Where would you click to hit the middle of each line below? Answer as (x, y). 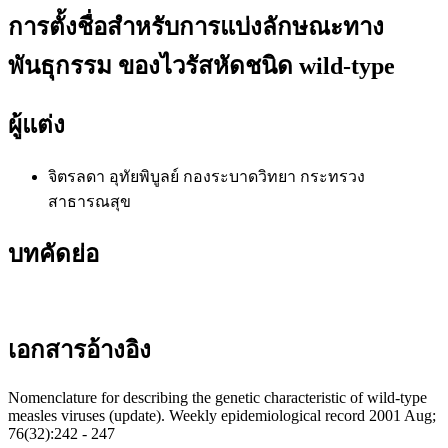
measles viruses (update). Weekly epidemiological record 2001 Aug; (222, 416)
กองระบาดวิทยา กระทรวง (274, 176)
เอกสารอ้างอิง (79, 350)
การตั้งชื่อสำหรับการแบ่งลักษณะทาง (196, 26)
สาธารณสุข (89, 201)
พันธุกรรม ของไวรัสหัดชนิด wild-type (201, 65)
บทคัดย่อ (53, 253)
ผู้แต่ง (36, 124)
